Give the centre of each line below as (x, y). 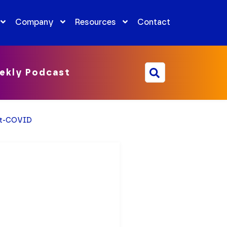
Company (34, 22)
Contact (154, 22)
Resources (95, 22)
